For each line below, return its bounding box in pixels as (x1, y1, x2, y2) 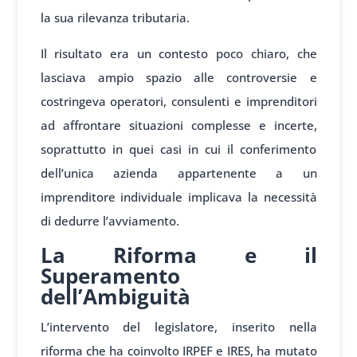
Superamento (40, 261, 180, 291)
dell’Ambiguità (40, 282, 190, 312)
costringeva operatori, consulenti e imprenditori (40, 93, 317, 110)
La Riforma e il (40, 241, 317, 270)
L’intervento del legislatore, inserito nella (40, 319, 317, 335)
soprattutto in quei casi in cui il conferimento (40, 141, 317, 158)
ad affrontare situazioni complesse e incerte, (40, 117, 317, 134)
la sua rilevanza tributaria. (40, 10, 190, 26)
